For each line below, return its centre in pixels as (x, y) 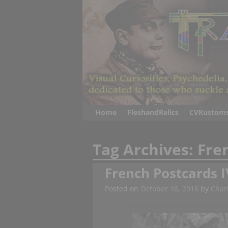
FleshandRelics (153, 112)
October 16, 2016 (169, 189)
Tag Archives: (145, 150)
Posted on (122, 189)
